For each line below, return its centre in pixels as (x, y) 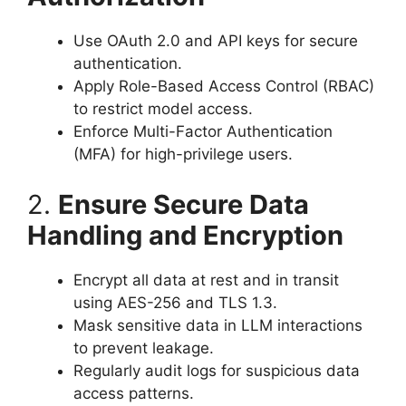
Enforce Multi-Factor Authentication (203, 131)
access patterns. (134, 393)
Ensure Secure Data (184, 204)
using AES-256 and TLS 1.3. (175, 302)
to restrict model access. (163, 109)
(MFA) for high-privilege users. (183, 154)
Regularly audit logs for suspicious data (217, 370)
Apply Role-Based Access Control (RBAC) (224, 86)
